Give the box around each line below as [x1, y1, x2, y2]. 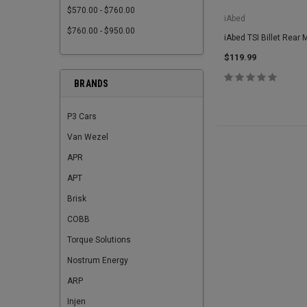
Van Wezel [67, 132, 108, 142]
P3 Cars [67, 112, 97, 121]
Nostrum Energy [67, 256, 128, 265]
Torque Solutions [67, 235, 131, 245]
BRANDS [74, 78, 109, 89]
